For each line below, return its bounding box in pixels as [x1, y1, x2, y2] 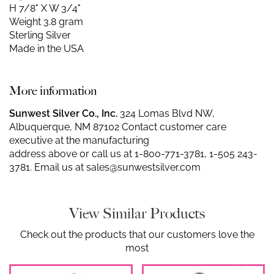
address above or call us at [9, 148, 135, 160]
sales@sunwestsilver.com [86, 161, 201, 173]
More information [9, 83, 97, 98]
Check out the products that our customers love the [20, 229, 254, 240]
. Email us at [30, 161, 86, 173]
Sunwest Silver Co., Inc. [9, 108, 117, 119]
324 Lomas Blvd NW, [117, 108, 215, 119]
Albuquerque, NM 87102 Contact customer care [9, 121, 226, 133]
